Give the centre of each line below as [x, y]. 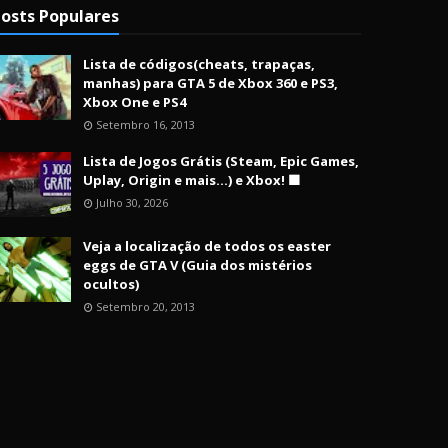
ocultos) [111, 284]
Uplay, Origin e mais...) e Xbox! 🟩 [192, 180]
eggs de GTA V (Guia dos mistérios [197, 265]
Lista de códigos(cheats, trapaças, [199, 64]
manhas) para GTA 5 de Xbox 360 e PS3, [210, 83]
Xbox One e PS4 [134, 102]
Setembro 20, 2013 [145, 306]
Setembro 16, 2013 [145, 124]
